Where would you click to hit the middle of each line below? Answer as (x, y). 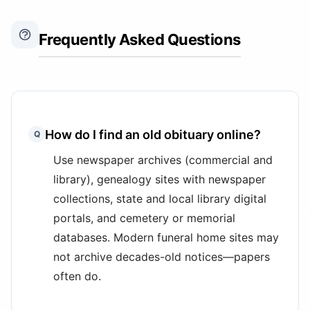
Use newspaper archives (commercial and (163, 160)
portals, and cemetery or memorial (144, 218)
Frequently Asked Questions (140, 39)
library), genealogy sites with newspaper (159, 179)
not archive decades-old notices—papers (162, 257)
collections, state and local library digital (160, 199)
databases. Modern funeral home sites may (166, 237)
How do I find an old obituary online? (153, 135)
